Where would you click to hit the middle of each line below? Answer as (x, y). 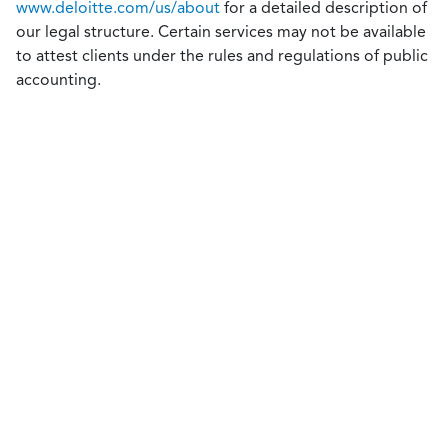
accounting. (58, 79)
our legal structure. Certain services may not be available (221, 31)
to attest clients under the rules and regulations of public (222, 55)
